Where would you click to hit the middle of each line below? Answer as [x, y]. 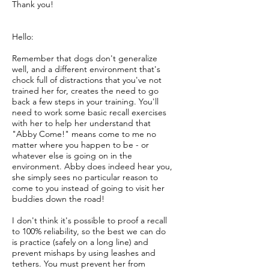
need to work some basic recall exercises [89, 112]
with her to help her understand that [81, 123]
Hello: [23, 37]
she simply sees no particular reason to [85, 177]
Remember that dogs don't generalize [85, 58]
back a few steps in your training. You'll [85, 101]
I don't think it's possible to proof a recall [89, 220]
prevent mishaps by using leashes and [84, 253]
